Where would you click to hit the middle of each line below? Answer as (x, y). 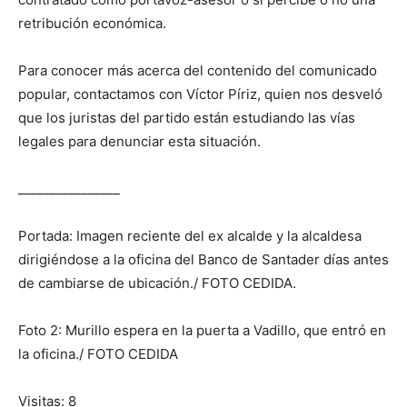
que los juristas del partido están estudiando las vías (187, 118)
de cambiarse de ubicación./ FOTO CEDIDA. (157, 283)
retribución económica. (92, 24)
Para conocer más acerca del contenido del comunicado (198, 71)
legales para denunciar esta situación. (139, 142)
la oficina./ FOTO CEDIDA (98, 354)
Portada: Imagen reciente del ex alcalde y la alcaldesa (190, 236)
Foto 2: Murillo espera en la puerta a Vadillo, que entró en (202, 331)
